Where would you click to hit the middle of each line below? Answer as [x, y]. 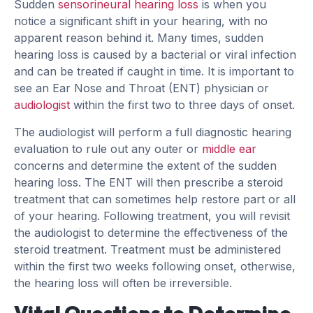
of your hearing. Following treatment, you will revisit [152, 216]
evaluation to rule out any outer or [108, 148]
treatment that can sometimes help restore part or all [155, 199]
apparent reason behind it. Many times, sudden [139, 38]
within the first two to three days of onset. [182, 105]
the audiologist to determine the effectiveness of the [151, 232]
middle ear [229, 148]
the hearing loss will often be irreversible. [125, 283]
